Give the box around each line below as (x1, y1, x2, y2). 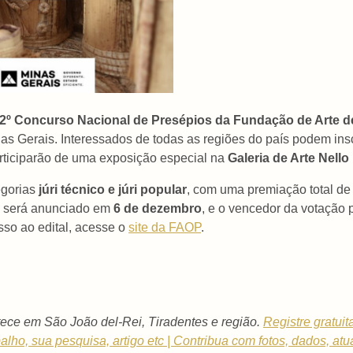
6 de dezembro (113, 202, 202, 216)
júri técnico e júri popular (39, 183, 187, 197)
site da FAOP (128, 221, 201, 235)
